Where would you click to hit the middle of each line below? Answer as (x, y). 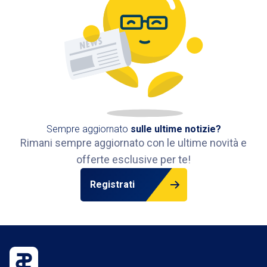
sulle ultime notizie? (176, 129)
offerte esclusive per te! (133, 159)
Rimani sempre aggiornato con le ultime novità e (133, 142)
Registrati (112, 184)
